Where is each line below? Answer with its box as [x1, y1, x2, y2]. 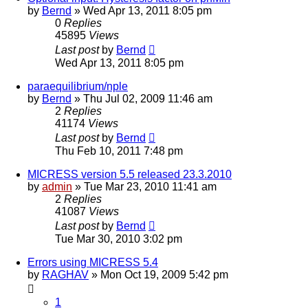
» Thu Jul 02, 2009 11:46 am [71, 92, 212, 104]
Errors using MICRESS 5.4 [27, 256, 158, 268]
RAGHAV [42, 268, 89, 280]
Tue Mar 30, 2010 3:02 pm [55, 232, 182, 245]
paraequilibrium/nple [27, 80, 128, 92]
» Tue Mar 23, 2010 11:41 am [72, 180, 217, 192]
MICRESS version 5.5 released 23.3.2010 [27, 168, 232, 180]
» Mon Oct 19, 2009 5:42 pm [89, 268, 228, 280]
